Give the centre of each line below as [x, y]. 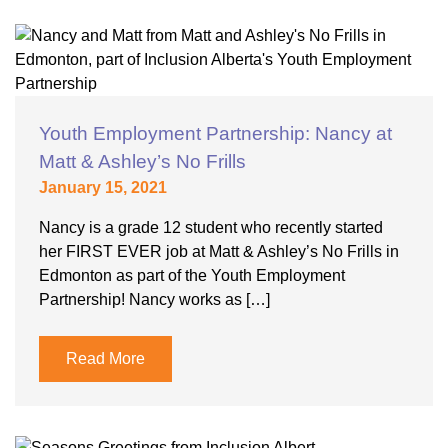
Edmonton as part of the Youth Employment [192, 276]
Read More [105, 359]
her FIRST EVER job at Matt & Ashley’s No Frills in [219, 252]
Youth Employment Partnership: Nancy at [215, 134]
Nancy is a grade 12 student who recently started [211, 228]
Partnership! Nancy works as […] [154, 300]
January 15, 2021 [103, 188]
